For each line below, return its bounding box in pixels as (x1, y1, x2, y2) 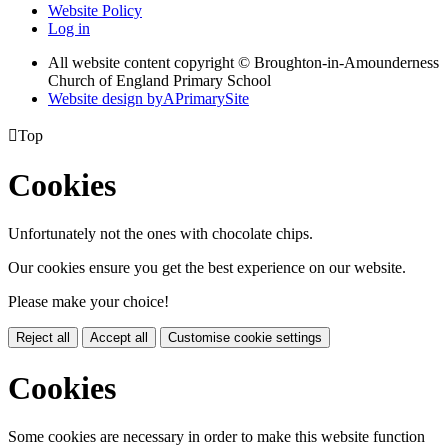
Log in (48, 19, 90, 37)
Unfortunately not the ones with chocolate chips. (8, 225, 313, 243)
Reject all (16, 330, 70, 346)
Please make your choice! (8, 293, 169, 311)
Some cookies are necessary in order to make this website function (8, 428, 425, 446)
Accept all (90, 330, 148, 346)
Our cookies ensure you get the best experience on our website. (8, 259, 406, 277)
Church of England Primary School (48, 71, 271, 89)
